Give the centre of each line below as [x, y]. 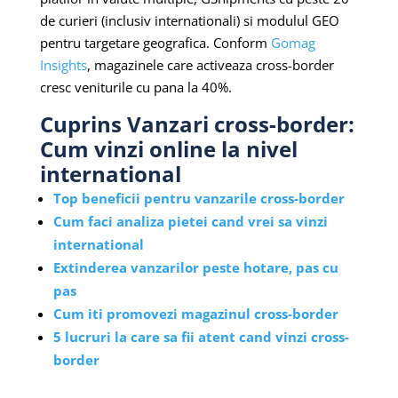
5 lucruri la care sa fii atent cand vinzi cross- [201, 337]
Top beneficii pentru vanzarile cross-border [199, 199]
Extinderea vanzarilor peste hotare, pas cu [195, 268]
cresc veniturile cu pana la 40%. [135, 88]
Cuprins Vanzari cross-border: [197, 124]
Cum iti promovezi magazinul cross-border [195, 314]
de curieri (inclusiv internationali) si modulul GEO [189, 21]
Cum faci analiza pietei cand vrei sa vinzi [190, 222]
